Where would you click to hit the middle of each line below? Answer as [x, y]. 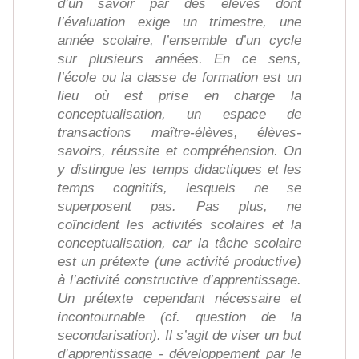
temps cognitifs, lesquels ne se [179, 188]
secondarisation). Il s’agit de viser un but [179, 336]
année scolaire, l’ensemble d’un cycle [179, 41]
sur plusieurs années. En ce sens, [179, 59]
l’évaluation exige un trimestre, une [179, 22]
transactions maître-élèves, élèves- [179, 133]
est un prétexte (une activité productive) [179, 262]
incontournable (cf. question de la [179, 317]
